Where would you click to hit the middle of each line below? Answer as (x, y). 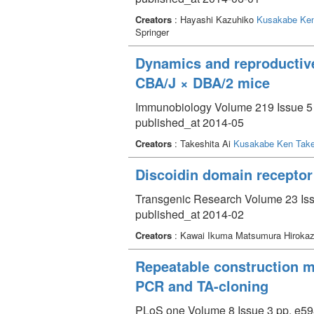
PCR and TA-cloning (202, 285)
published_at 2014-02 (190, 214)
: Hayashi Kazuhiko (214, 19)
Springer (152, 32)
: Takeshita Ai (203, 143)
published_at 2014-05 (190, 122)
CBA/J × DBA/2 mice (203, 82)
